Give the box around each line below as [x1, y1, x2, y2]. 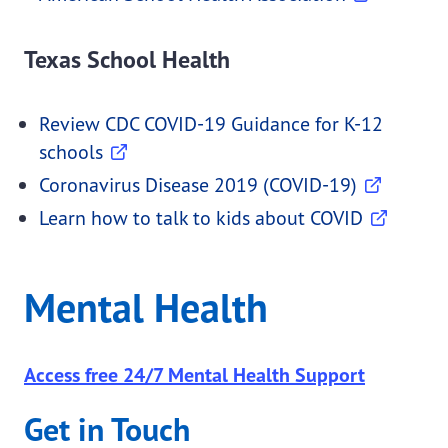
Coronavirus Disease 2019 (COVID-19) [39, 171, 357, 197]
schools [39, 138, 103, 164]
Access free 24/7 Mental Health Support [24, 361, 365, 388]
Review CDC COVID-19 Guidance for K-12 [39, 110, 383, 136]
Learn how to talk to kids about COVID [39, 204, 363, 230]
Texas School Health [24, 43, 230, 75]
